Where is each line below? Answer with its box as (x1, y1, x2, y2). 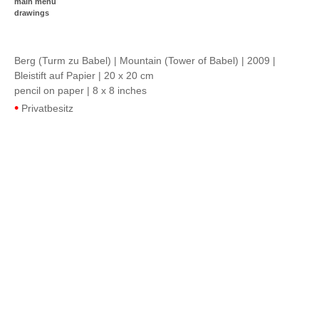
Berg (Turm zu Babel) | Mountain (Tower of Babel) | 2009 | (14, 55, 276, 66)
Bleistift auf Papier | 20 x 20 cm (14, 70, 154, 81)
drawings (14, 9, 49, 17)
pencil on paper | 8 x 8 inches (14, 85, 147, 96)
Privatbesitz (19, 103, 73, 114)
